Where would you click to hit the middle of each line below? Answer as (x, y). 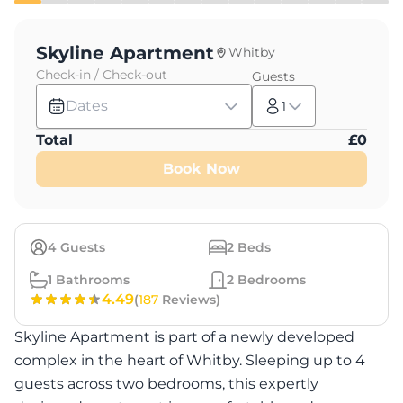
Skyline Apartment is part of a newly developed (184, 337)
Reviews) (189, 300)
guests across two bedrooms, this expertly (166, 384)
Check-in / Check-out (102, 75)
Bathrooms (91, 280)
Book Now (201, 169)
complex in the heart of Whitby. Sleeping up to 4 (190, 361)
